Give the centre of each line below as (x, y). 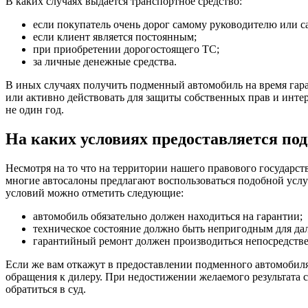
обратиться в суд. (46, 289)
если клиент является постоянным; (115, 37)
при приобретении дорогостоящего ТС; (126, 49)
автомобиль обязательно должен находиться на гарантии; (168, 216)
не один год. (35, 110)
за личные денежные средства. (105, 62)
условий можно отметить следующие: (95, 192)
